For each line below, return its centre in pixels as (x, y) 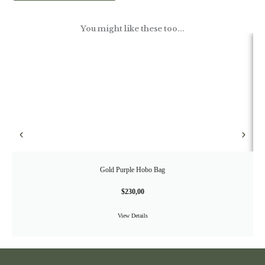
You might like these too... (132, 28)
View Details (132, 215)
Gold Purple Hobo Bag (132, 169)
